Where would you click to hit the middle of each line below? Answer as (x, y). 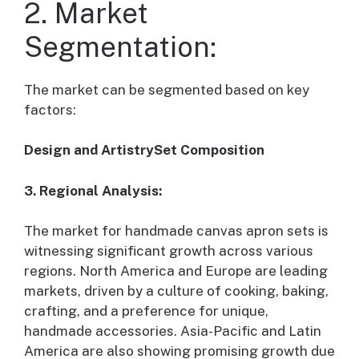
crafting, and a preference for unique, (146, 311)
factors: (50, 109)
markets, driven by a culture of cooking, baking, (176, 291)
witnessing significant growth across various (169, 251)
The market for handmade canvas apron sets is (176, 231)
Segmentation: (120, 46)
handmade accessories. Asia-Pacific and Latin (173, 331)
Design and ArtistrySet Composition (144, 150)
